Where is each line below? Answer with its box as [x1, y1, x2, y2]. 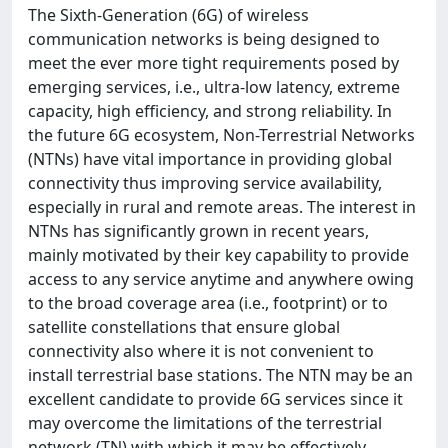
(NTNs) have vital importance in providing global [28, 148, 392, 170]
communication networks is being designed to [28, 28, 380, 50]
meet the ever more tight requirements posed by [28, 52, 399, 74]
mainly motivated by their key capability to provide [28, 244, 409, 266]
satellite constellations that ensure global [28, 316, 340, 338]
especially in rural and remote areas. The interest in [28, 196, 416, 218]
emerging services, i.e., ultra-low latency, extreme [28, 76, 400, 98]
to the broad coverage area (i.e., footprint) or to [28, 292, 388, 314]
